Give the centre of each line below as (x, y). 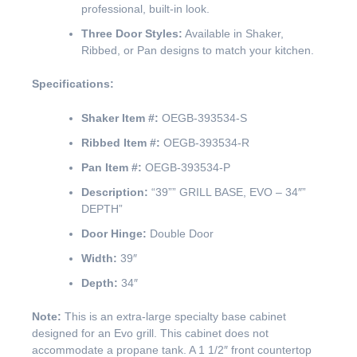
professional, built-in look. (145, 9)
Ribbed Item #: (121, 143)
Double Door (180, 234)
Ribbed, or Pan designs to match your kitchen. (198, 50)
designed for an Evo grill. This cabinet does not (150, 333)
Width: (99, 259)
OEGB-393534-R (205, 143)
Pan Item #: (112, 168)
